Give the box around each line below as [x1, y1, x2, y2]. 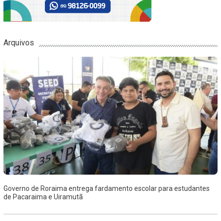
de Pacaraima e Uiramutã [3, 192, 83, 201]
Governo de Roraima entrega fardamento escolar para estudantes [3, 184, 210, 192]
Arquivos [3, 37, 34, 47]
